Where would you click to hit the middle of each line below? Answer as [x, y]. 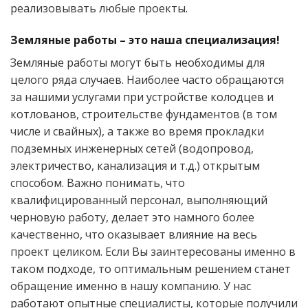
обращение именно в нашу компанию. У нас [131, 286]
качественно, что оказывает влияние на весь [134, 235]
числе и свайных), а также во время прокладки [137, 132]
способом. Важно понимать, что [98, 183]
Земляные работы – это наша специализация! [145, 40]
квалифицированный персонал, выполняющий [139, 200]
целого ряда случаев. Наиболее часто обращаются [147, 80]
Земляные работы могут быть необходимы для [137, 63]
